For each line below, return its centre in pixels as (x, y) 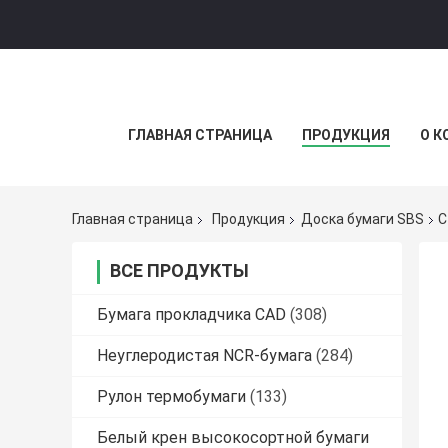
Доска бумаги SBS (362, 219)
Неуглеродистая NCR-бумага (204, 356)
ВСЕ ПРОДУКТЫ (179, 271)
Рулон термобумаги (171, 397)
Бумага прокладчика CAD (191, 315)
